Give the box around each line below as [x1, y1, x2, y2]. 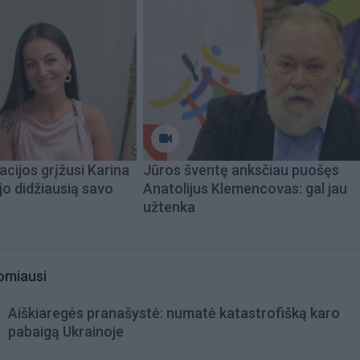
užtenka [143, 198, 195, 215]
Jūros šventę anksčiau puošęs [143, 161, 339, 178]
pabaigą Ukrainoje [8, 322, 124, 340]
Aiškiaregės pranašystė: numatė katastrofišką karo [8, 304, 340, 321]
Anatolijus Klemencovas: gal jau [143, 179, 347, 197]
